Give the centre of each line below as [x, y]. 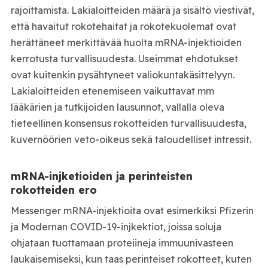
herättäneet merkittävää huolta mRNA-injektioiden [126, 43]
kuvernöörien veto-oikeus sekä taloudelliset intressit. [131, 140]
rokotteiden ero [54, 189]
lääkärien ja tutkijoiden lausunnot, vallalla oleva [117, 107]
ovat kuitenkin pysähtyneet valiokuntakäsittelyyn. [122, 75]
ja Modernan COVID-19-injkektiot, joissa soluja [116, 227]
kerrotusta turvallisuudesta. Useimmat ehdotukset [124, 59]
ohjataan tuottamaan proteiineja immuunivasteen [122, 243]
